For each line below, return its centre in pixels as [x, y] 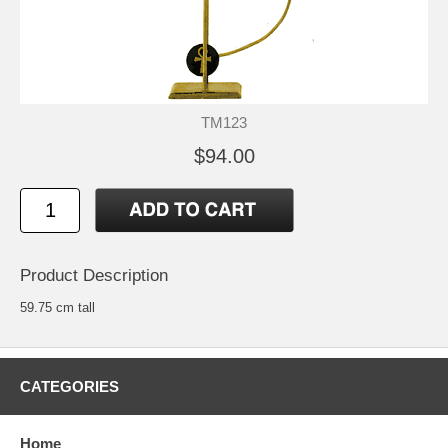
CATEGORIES [69, 386]
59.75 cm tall [57, 307]
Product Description [94, 275]
